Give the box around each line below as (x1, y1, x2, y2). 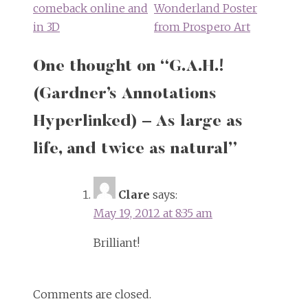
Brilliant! (93, 236, 140, 250)
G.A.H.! (169, 58, 224, 76)
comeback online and (33, 1, 148, 16)
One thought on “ (33, 58, 169, 76)
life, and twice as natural (33, 141, 228, 158)
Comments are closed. (33, 287, 151, 302)
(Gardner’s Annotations (33, 86, 217, 103)
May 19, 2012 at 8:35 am (93, 206, 212, 221)
